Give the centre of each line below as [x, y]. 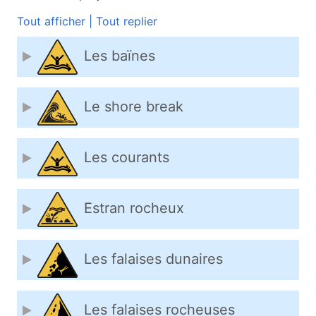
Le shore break [134, 107]
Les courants [127, 158]
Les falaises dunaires [153, 259]
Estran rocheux [134, 208]
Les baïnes [120, 56]
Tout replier [127, 21]
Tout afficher [51, 21]
